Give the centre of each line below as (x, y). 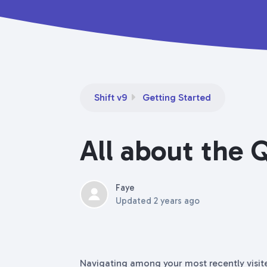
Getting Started (177, 97)
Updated (135, 201)
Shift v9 (111, 97)
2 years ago (177, 201)
